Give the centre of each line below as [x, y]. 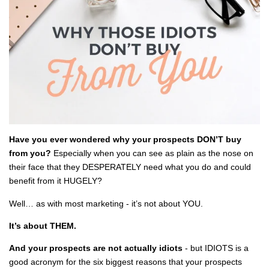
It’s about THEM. [43, 225]
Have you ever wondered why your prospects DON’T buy [125, 140]
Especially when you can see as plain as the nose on [152, 153]
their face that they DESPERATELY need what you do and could [130, 167]
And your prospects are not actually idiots [96, 248]
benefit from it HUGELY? [56, 181]
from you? [30, 153]
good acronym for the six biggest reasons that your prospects [125, 262]
